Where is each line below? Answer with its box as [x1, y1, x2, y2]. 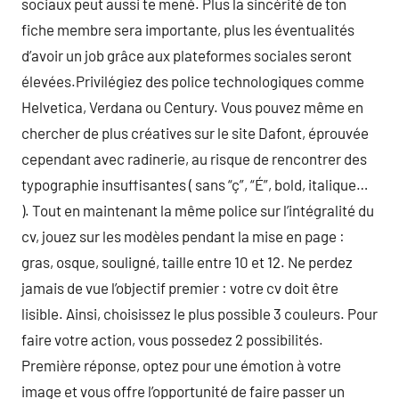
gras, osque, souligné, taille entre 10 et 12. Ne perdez [21, 253, 353, 271]
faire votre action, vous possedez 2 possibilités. [21, 330, 323, 348]
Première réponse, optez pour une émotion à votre [21, 356, 341, 374]
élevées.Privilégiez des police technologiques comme [21, 72, 364, 90]
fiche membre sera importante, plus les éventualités [21, 20, 354, 38]
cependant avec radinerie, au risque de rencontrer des [21, 150, 367, 167]
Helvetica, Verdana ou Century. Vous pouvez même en [21, 98, 363, 116]
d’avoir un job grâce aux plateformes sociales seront [21, 46, 352, 64]
